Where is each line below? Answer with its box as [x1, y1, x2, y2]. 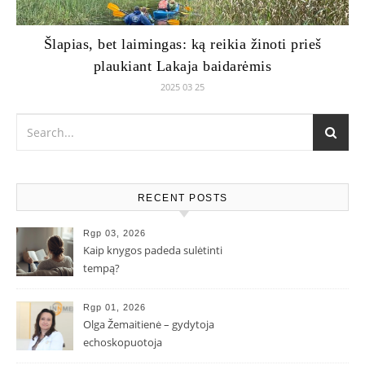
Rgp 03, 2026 [83, 228, 146, 238]
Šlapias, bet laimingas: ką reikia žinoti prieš [43, 36, 322, 52]
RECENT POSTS [137, 192, 228, 204]
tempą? [83, 261, 120, 275]
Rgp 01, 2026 [83, 302, 146, 312]
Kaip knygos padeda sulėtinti [83, 243, 222, 257]
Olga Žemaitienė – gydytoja [83, 317, 214, 332]
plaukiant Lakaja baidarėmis [93, 58, 272, 74]
